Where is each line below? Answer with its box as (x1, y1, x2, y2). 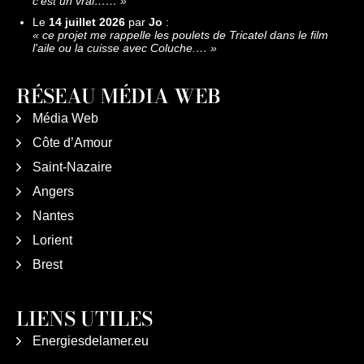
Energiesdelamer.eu (32, 334, 149, 348)
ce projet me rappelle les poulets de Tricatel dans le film (42, 28, 328, 41)
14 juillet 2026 (49, 15, 125, 28)
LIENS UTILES (16, 304, 153, 334)
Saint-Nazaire (32, 160, 112, 174)
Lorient (32, 233, 72, 247)
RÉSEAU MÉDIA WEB (16, 81, 221, 111)
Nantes (32, 209, 74, 223)
